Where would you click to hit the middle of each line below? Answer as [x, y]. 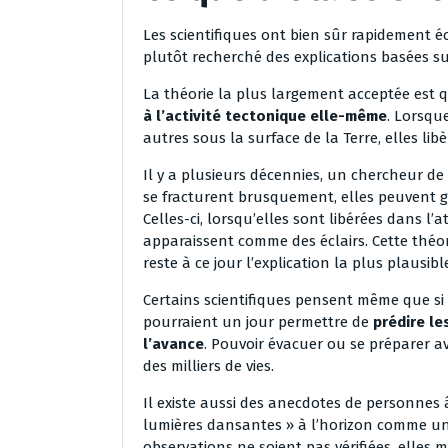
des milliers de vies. [208, 366]
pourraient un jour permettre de [258, 322]
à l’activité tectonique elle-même [265, 116]
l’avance [173, 344]
